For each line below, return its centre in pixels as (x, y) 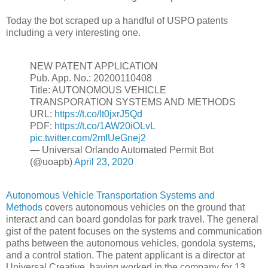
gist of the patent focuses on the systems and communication (134, 231)
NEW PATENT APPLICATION (94, 66)
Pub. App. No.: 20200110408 (91, 78)
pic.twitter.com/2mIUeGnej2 (88, 138)
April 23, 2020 (104, 162)
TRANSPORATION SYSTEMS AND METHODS (133, 102)
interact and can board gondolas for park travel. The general (132, 219)
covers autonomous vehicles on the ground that (144, 207)
